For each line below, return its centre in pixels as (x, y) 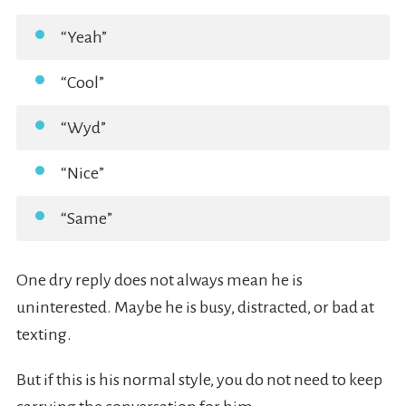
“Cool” (82, 83)
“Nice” (82, 174)
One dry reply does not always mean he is (159, 280)
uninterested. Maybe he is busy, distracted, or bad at (195, 308)
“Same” (86, 219)
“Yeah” (83, 38)
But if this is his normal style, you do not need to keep (199, 380)
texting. (43, 335)
